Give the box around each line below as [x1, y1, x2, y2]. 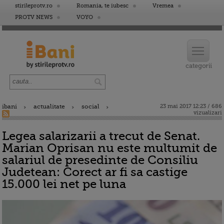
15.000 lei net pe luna [2, 177, 126, 191]
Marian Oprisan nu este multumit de [2, 141, 217, 155]
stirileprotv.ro [15, 2, 52, 9]
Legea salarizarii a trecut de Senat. [2, 129, 200, 143]
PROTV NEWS [15, 14, 52, 20]
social [81, 103, 99, 110]
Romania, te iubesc [76, 2, 128, 9]
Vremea [152, 2, 173, 9]
